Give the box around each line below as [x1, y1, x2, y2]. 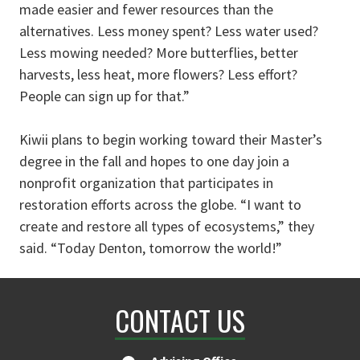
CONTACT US [115, 300, 245, 342]
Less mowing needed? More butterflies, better [19, 43, 298, 63]
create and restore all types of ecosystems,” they [19, 217, 314, 236]
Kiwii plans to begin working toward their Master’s [19, 130, 322, 149]
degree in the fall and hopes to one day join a [19, 152, 289, 171]
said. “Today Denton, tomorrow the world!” [19, 239, 285, 258]
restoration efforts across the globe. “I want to [19, 195, 301, 215]
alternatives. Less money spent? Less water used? [19, 22, 318, 41]
